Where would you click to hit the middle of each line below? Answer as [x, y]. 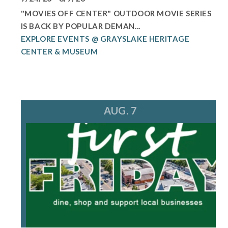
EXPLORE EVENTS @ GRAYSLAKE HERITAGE [105, 39]
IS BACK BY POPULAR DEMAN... [80, 26]
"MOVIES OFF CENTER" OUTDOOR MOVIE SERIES [116, 13]
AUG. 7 [121, 111]
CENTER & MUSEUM [59, 52]
